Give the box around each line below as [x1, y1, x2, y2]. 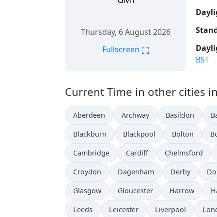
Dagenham [118, 167, 154, 177]
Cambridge [73, 148, 109, 158]
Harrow [170, 186, 194, 196]
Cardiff [126, 148, 148, 158]
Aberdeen [73, 110, 105, 120]
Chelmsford [165, 148, 203, 158]
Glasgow [73, 186, 101, 196]
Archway [122, 110, 149, 120]
